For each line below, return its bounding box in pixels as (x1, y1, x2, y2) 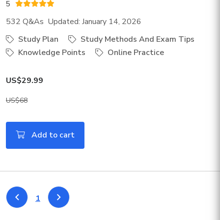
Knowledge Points (16, 47, 85, 58)
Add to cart (29, 130, 75, 141)
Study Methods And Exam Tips (79, 34, 194, 45)
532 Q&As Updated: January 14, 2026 (6, 16, 141, 27)
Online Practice (106, 47, 164, 58)
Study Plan (16, 34, 58, 45)
